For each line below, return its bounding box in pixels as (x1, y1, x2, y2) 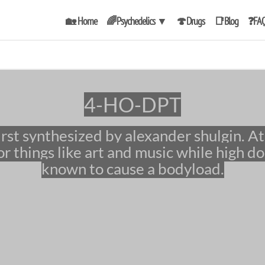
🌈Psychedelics (106, 14, 157, 28)
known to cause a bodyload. (41, 159, 224, 179)
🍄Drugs (176, 14, 205, 28)
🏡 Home (66, 14, 97, 28)
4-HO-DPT (96, 92, 181, 117)
